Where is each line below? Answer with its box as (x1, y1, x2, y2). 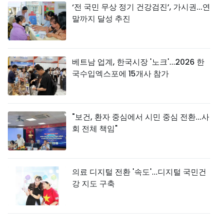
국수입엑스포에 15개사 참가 (72, 68, 169, 79)
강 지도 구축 (72, 178, 115, 189)
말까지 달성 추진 (72, 13, 130, 24)
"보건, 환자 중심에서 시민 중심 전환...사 (72, 111, 209, 123)
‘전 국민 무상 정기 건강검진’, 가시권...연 (72, 1, 210, 13)
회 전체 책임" (72, 123, 118, 134)
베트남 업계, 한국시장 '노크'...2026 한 (72, 56, 204, 68)
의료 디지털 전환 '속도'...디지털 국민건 (72, 166, 206, 178)
